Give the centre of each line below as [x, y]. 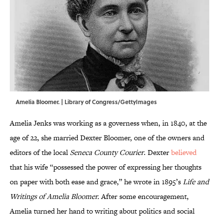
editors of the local [40, 153]
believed [184, 153]
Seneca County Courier [107, 153]
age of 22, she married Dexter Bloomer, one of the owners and [107, 138]
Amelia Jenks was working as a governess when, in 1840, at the [108, 123]
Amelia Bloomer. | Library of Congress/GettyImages [86, 102]
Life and [196, 182]
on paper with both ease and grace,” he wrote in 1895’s [96, 182]
